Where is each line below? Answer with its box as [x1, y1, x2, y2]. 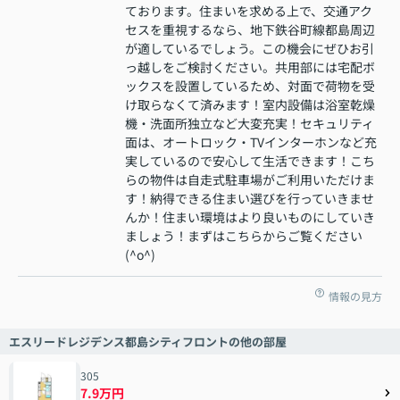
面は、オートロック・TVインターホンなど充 [125, 133, 377, 152]
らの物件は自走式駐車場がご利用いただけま [125, 171, 375, 189]
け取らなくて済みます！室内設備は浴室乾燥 [125, 96, 375, 114]
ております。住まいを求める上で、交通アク [125, 2, 372, 21]
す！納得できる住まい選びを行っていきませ [125, 189, 374, 208]
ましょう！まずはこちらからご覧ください [125, 227, 362, 246]
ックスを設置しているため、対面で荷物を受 [125, 77, 375, 96]
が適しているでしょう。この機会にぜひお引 [125, 39, 374, 58]
